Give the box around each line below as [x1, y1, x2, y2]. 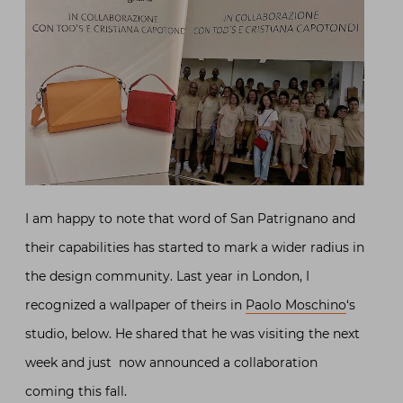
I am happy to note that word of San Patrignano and [25, 210, 355, 228]
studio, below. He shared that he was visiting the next [25, 326, 360, 343]
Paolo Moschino [246, 297, 346, 314]
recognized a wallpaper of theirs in [25, 297, 246, 314]
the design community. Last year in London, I [25, 268, 309, 285]
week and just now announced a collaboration [25, 354, 318, 372]
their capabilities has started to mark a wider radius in [25, 239, 364, 256]
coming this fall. [25, 383, 127, 400]
